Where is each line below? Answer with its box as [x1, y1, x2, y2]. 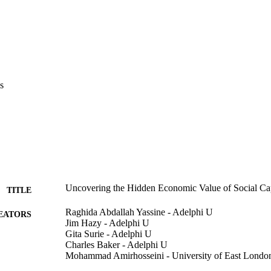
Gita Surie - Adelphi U [65, 228, 152, 239]
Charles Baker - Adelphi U [65, 239, 168, 250]
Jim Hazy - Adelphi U [65, 217, 149, 228]
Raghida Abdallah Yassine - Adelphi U [65, 206, 213, 217]
